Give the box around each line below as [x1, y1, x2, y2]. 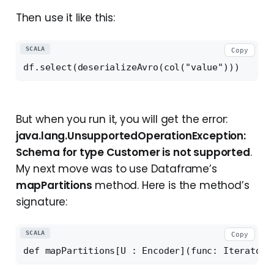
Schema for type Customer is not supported [15, 144, 250, 160]
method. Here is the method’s [92, 177, 250, 193]
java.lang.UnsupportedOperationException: [15, 128, 246, 143]
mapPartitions [15, 177, 92, 193]
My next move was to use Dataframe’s [15, 161, 217, 176]
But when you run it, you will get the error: [15, 111, 228, 127]
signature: [15, 194, 68, 209]
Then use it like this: [15, 10, 115, 26]
